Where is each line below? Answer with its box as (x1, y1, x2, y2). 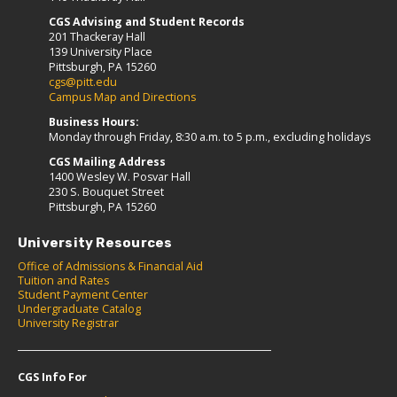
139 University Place (49, 44, 152, 60)
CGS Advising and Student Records (49, 14, 245, 30)
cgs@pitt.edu (49, 74, 117, 90)
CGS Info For (18, 370, 87, 385)
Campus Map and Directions (49, 90, 196, 105)
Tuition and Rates (18, 273, 109, 289)
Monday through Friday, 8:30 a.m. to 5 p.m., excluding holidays (49, 129, 370, 145)
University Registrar (18, 315, 119, 331)
